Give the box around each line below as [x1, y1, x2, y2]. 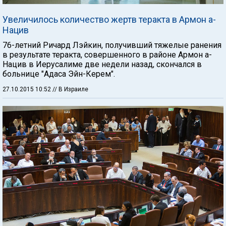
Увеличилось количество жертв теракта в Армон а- [3, 14, 216, 25]
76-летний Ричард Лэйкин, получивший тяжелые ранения [3, 40, 221, 50]
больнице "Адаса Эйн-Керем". [3, 69, 115, 79]
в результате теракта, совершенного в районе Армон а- [3, 49, 212, 60]
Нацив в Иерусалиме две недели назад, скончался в [3, 59, 202, 69]
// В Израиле [52, 85, 88, 93]
